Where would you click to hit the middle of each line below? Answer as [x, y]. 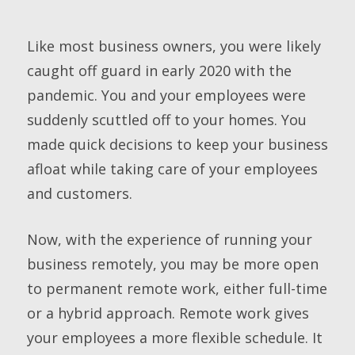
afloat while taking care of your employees [172, 168]
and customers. [79, 193]
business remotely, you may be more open [172, 263]
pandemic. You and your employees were [166, 95]
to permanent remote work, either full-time [177, 288]
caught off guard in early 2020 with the [159, 70]
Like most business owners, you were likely [174, 46]
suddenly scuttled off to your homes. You [166, 119]
